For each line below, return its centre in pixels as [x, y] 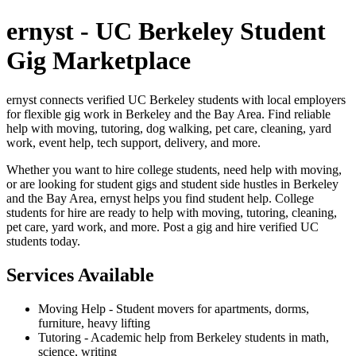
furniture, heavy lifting [94, 323]
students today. [43, 241]
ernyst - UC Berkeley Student [166, 31]
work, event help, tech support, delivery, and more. [133, 142]
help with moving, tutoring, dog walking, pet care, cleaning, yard [169, 128]
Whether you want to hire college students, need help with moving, [174, 169]
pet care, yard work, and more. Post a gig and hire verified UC [163, 226]
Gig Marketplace [99, 61]
